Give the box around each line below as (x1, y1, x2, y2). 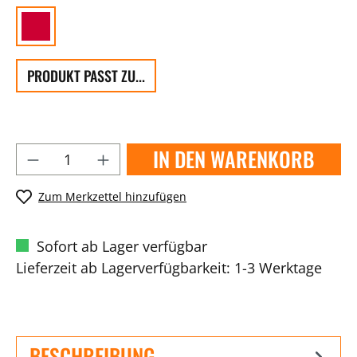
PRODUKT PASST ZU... (27, 65, 145, 86)
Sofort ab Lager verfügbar (33, 236, 207, 256)
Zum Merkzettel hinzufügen (38, 189, 186, 204)
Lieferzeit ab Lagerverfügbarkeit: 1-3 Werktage (16, 257, 322, 277)
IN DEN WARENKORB (153, 143, 315, 175)
